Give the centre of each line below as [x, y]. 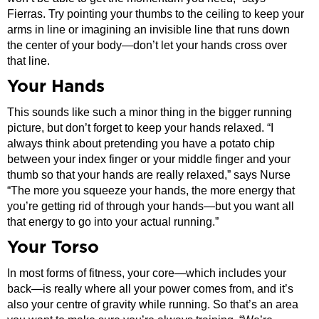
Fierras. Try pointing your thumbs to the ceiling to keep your [156, 14]
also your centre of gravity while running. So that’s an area [153, 304]
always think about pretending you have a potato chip [141, 143]
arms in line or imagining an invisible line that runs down [148, 29]
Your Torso [53, 247]
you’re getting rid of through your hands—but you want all [151, 206]
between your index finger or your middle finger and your [149, 159]
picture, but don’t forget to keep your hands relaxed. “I [140, 127]
